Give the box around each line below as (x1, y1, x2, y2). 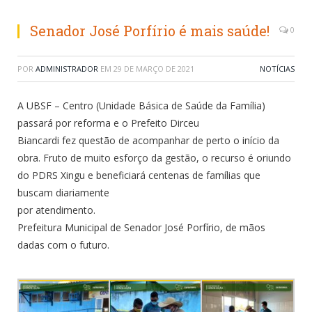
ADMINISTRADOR (36, 63, 98, 74)
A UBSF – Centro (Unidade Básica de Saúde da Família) (17, 98, 265, 112)
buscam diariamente (17, 185, 109, 199)
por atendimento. (17, 203, 95, 217)
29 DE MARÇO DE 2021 (114, 63, 194, 74)
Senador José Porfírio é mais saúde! (30, 21, 270, 40)
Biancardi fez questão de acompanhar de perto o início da (17, 133, 279, 147)
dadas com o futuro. (17, 237, 109, 251)
